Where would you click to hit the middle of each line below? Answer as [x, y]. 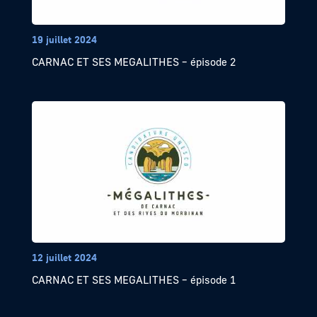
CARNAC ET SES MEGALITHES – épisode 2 [133, 62]
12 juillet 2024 [64, 258]
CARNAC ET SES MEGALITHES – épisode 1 [133, 280]
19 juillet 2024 [64, 40]
